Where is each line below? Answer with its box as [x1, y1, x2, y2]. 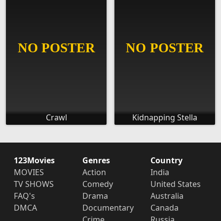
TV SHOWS [14, 179, 54, 190]
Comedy [82, 179, 113, 190]
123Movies [14, 155, 55, 166]
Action [82, 167, 106, 178]
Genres [82, 155, 110, 166]
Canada [150, 202, 179, 214]
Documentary [82, 202, 134, 214]
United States [150, 179, 201, 190]
